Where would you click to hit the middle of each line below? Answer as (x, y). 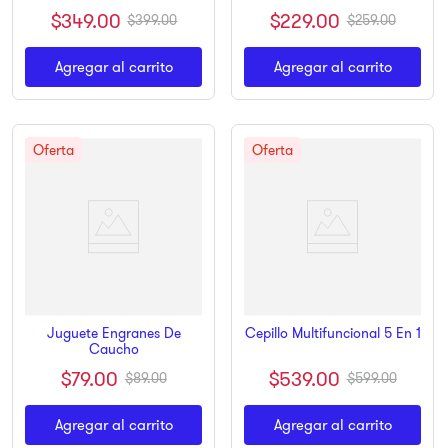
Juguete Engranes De (113, 333)
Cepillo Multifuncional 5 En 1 (332, 333)
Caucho (113, 349)
